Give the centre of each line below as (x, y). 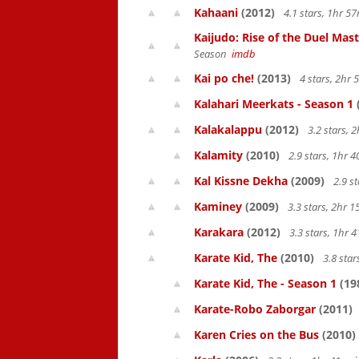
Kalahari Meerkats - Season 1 (274, 104)
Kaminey (218, 206)
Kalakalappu (228, 129)
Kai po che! (224, 78)
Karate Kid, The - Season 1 (265, 283)
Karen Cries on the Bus (256, 335)
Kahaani (216, 12)
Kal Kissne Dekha (241, 181)
